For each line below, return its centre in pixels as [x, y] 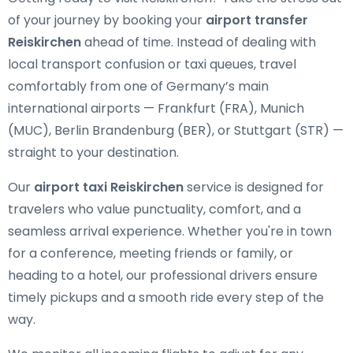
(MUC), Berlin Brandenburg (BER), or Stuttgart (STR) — [176, 130]
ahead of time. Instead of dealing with [199, 42]
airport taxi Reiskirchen [109, 187]
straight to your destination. [93, 152]
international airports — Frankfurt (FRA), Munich [156, 108]
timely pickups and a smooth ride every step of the [166, 297]
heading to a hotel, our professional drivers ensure [163, 275]
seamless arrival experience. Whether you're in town [170, 231]
